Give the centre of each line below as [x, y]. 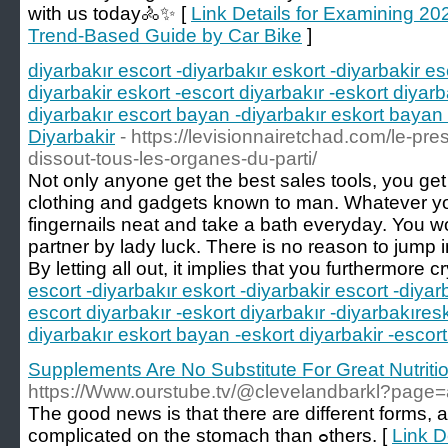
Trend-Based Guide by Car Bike [165, 35]
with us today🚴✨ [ [109, 13]
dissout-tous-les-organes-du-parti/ [172, 158]
